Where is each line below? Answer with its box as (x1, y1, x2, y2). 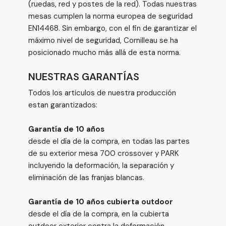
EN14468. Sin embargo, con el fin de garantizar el (28, 23, 197, 33)
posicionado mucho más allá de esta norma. (28, 47, 181, 58)
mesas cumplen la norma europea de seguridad (28, 11, 193, 21)
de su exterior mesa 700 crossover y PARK (28, 148, 179, 158)
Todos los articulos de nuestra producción (28, 88, 176, 98)
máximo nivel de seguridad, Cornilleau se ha (28, 35, 178, 45)
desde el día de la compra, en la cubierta (28, 209, 169, 219)
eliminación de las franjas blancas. (28, 173, 144, 183)
